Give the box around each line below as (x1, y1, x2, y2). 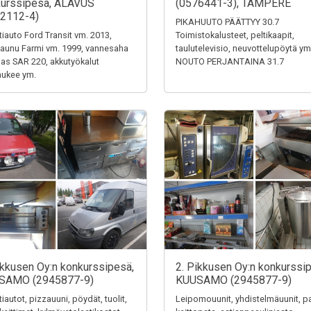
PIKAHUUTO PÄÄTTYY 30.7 (176, 17, 279, 27)
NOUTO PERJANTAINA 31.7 (176, 56, 284, 67)
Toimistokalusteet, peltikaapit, (176, 30, 294, 40)
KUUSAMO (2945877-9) (176, 274, 292, 287)
